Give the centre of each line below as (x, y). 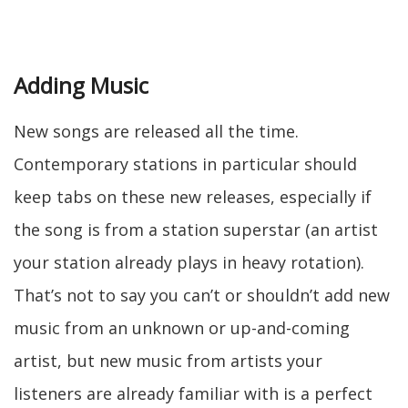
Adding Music (81, 85)
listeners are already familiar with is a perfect (193, 393)
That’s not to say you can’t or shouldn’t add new (202, 295)
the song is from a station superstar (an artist (196, 229)
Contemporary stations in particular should (185, 164)
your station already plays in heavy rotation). (189, 262)
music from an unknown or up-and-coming (182, 328)
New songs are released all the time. (156, 131)
